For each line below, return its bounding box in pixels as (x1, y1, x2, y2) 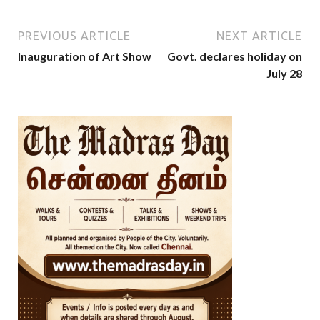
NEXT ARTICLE (216, 29, 302, 43)
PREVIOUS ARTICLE (18, 29, 131, 43)
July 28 (266, 66, 302, 81)
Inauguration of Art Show (18, 49, 151, 64)
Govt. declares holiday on (167, 49, 302, 64)
